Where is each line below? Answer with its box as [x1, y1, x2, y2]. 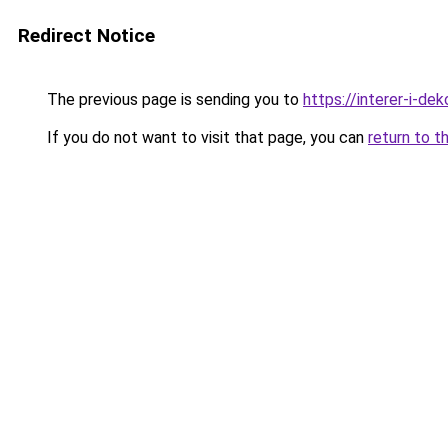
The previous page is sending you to [43, 90, 303, 109]
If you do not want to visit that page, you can [43, 128, 368, 147]
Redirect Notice [18, 24, 155, 47]
